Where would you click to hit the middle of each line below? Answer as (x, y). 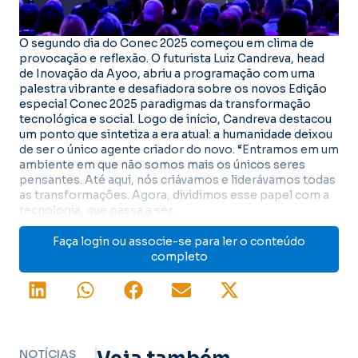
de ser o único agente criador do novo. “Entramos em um (179, 149)
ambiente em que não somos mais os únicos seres (162, 164)
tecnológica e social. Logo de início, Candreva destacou (175, 119)
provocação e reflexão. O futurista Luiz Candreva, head (172, 58)
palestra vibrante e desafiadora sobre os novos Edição (173, 88)
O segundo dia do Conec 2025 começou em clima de (167, 43)
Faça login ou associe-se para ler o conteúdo (179, 241)
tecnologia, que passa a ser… (100, 210)
